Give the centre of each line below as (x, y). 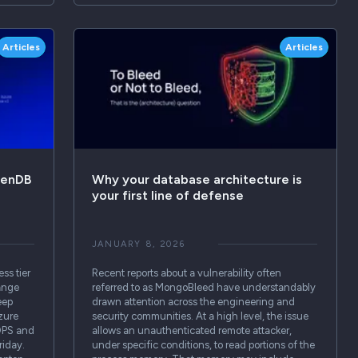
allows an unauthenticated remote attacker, (191, 330)
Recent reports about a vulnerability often (186, 272)
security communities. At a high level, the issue (200, 316)
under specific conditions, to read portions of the (203, 344)
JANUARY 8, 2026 (138, 244)
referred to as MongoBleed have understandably (203, 287)
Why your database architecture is (197, 179)
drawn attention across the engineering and (193, 301)
